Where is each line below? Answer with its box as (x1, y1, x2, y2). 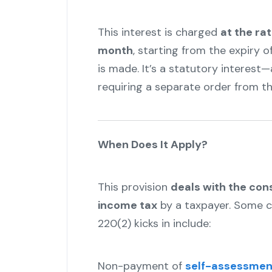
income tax (97, 198, 157, 213)
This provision (97, 180, 171, 195)
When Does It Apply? (97, 137, 208, 152)
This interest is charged (97, 25, 220, 40)
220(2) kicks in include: (97, 216, 211, 231)
